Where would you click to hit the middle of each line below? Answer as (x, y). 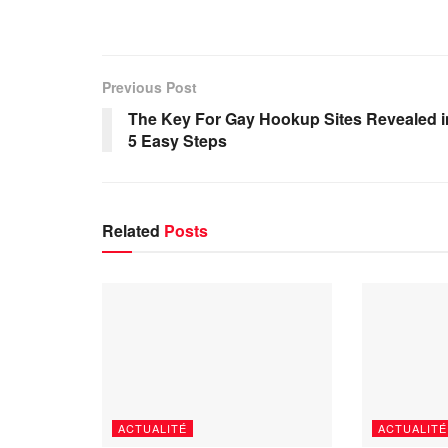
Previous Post (149, 86)
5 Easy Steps (177, 140)
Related (131, 230)
